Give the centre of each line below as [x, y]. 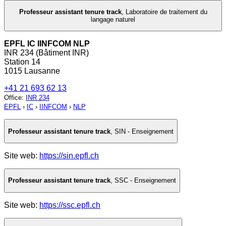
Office [13, 98]
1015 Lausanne [32, 71]
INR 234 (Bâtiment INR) [46, 53]
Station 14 [22, 62]
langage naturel [113, 20]
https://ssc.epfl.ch [70, 205]
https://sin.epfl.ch [69, 156]
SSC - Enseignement [145, 181]
